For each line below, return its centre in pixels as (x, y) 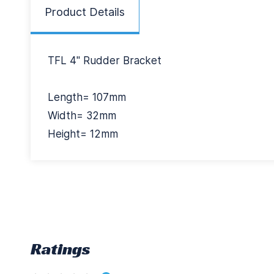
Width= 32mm (82, 116)
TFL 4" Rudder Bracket (105, 61)
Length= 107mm (88, 97)
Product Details (85, 12)
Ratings (61, 249)
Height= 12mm (83, 134)
